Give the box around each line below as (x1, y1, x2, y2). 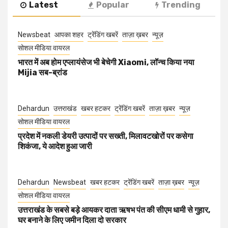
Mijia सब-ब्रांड (18, 68, 67, 78)
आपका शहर (54, 31, 83, 39)
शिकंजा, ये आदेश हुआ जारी (18, 141, 92, 152)
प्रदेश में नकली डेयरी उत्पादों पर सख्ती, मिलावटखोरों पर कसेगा (18, 131, 193, 141)
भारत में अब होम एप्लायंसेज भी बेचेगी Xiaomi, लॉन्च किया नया (18, 58, 194, 68)
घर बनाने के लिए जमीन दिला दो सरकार (18, 215, 126, 225)
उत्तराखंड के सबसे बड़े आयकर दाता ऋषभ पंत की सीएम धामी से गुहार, (18, 205, 210, 215)
